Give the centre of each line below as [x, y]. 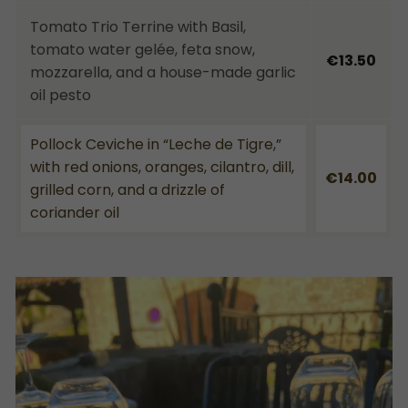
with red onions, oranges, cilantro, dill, [162, 167]
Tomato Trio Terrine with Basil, [138, 26]
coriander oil [75, 212]
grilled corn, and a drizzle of [127, 189]
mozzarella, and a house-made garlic [163, 72]
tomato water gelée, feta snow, [143, 49]
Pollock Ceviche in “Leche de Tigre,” [156, 144]
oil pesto [61, 95]
